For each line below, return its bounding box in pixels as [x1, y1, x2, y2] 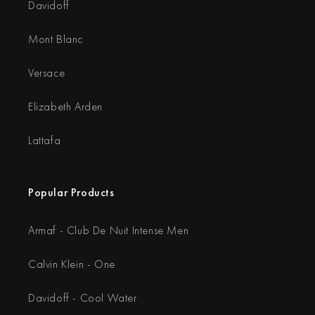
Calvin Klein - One [28, 257, 115, 271]
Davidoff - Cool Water [28, 290, 137, 305]
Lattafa [28, 133, 61, 148]
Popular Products [28, 185, 115, 200]
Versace [28, 65, 65, 80]
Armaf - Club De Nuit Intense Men [28, 223, 189, 238]
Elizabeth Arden [28, 99, 103, 114]
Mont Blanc [28, 32, 83, 46]
